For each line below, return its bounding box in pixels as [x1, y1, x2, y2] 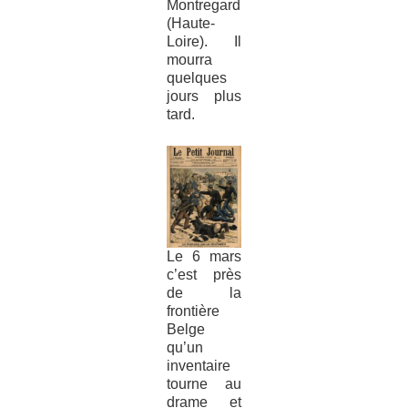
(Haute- [166, 15, 215, 31]
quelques [166, 69, 227, 86]
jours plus [166, 87, 242, 104]
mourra [166, 51, 212, 67]
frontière [166, 303, 219, 320]
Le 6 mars [166, 249, 242, 265]
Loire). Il [166, 33, 242, 49]
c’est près [166, 267, 242, 283]
